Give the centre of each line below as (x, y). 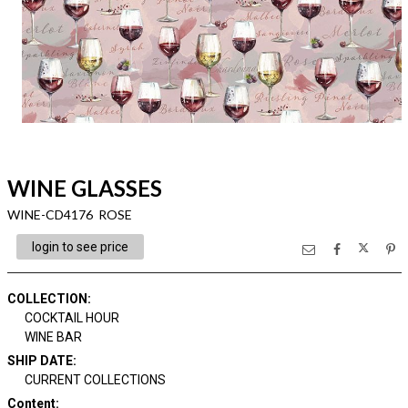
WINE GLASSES (84, 188)
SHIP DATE (40, 361)
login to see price (80, 247)
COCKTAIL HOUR (72, 318)
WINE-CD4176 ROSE (69, 214)
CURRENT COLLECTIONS (95, 380)
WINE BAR (53, 337)
